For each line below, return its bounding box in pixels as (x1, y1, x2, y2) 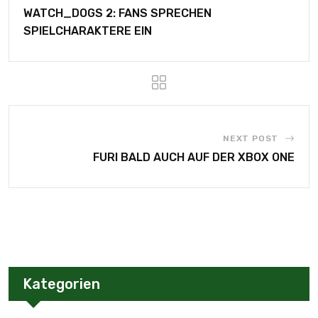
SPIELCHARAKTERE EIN (23, 24, 152, 38)
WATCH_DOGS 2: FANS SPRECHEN (23, 6, 212, 20)
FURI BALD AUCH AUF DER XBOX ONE (93, 150, 295, 164)
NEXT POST (222, 133, 279, 143)
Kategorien (23, 275, 100, 292)
